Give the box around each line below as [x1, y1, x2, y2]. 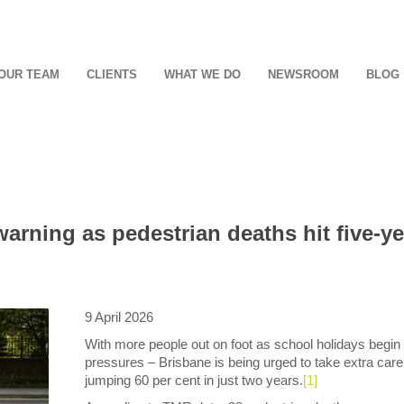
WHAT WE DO [164, 68, 241, 81]
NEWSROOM [268, 68, 339, 81]
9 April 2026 [85, 309, 153, 325]
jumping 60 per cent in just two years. [85, 372, 303, 388]
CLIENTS [87, 68, 137, 81]
